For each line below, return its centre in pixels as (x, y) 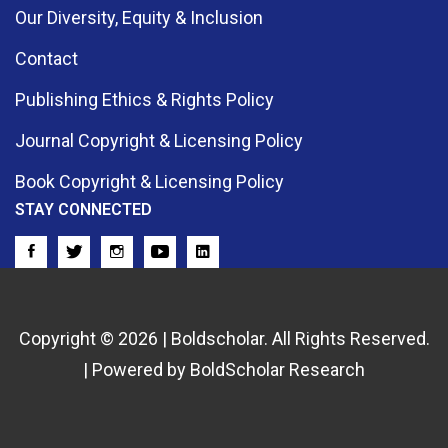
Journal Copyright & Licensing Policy (159, 141)
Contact (46, 59)
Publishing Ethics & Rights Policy (144, 100)
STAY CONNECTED (83, 210)
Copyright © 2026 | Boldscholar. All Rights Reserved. (224, 339)
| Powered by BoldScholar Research (224, 370)
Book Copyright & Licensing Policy (149, 182)
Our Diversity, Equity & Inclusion (139, 18)
